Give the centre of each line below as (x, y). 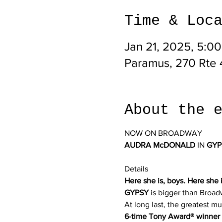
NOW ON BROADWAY (163, 133)
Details (136, 169)
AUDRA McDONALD (160, 145)
